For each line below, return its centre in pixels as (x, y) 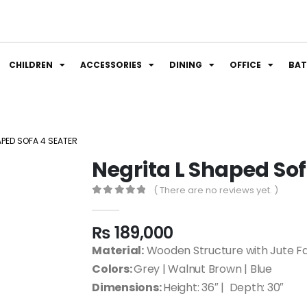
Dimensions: (128, 287)
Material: (118, 250)
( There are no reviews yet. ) (216, 190)
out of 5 (117, 203)
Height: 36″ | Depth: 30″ (224, 287)
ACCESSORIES (111, 65)
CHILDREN (31, 65)
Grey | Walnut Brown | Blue (203, 269)
